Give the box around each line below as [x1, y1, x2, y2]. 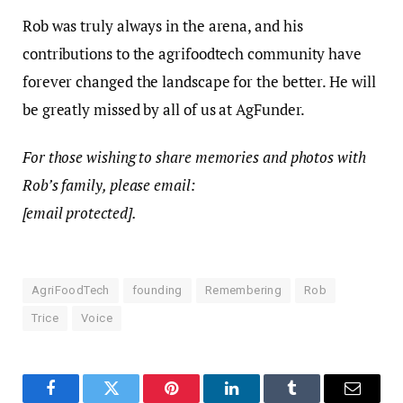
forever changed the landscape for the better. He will [22, 71, 376, 93]
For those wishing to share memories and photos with [22, 147, 366, 168]
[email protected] [22, 202, 132, 224]
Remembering [204, 283, 282, 298]
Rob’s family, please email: [22, 175, 195, 196]
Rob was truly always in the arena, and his [22, 15, 303, 37]
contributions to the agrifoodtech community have [22, 43, 362, 65]
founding [131, 283, 183, 298]
